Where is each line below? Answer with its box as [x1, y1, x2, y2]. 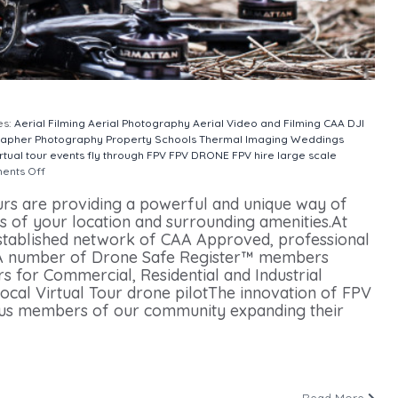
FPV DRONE [169, 147, 229, 162]
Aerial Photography [88, 115, 190, 130]
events [50, 147, 84, 162]
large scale [277, 147, 337, 162]
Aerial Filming [14, 115, 85, 130]
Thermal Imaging [199, 131, 288, 146]
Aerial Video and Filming [193, 115, 321, 130]
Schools [155, 131, 196, 146]
